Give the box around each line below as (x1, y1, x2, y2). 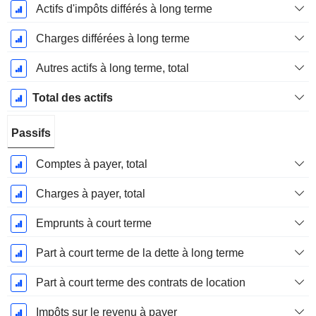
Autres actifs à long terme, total (35, 62, 189, 75)
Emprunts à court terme (35, 217, 152, 230)
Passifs (11, 127, 51, 140)
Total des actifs (32, 92, 113, 104)
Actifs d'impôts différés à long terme (35, 3, 212, 16)
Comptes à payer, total (35, 158, 147, 171)
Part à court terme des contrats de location (35, 276, 245, 289)
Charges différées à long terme (35, 32, 190, 45)
